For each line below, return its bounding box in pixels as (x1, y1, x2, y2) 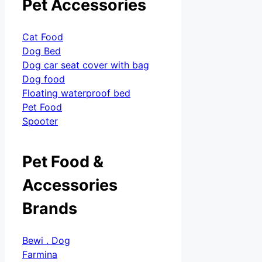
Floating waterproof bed (22, 87, 130, 99)
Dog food (22, 73, 65, 85)
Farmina (22, 249, 57, 261)
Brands (22, 198, 77, 218)
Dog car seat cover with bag (22, 59, 149, 71)
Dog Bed (22, 45, 61, 57)
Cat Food (22, 31, 63, 43)
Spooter (22, 115, 58, 127)
